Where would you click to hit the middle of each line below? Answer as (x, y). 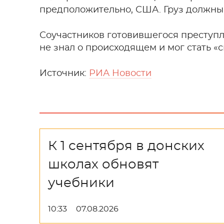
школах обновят (103, 164)
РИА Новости (120, 73)
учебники (81, 183)
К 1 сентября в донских (126, 146)
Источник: (64, 73)
